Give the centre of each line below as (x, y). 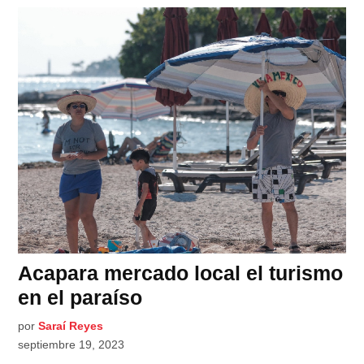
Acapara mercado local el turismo (181, 273)
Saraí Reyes (71, 325)
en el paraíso (80, 297)
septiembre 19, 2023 (71, 344)
